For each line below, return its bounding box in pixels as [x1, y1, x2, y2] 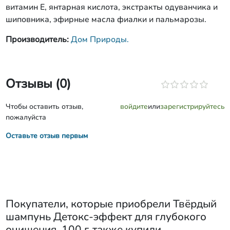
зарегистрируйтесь [160, 102, 225, 111]
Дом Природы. [70, 34, 129, 45]
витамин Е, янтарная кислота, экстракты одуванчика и [5, 2, 218, 13]
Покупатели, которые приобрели [5, 197, 173, 211]
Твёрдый [172, 197, 217, 211]
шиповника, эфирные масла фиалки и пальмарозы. [5, 14, 206, 25]
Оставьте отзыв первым [5, 131, 88, 141]
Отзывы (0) [5, 75, 71, 92]
